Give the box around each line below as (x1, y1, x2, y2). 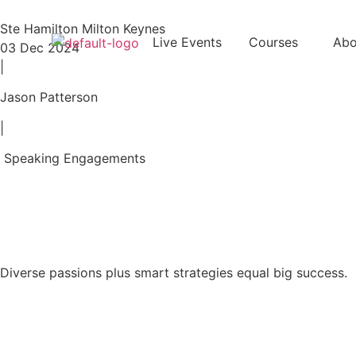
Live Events (153, 34, 222, 50)
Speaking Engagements (4, 150, 145, 167)
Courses (249, 34, 298, 50)
